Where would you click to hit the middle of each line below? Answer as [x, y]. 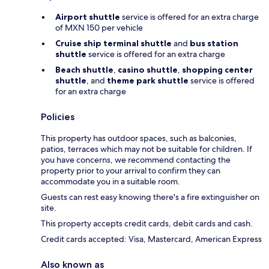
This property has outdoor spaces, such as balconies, [139, 138]
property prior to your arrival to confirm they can [131, 171]
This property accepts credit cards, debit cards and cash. [147, 224]
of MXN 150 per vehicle [99, 28]
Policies [58, 117]
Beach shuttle [84, 70]
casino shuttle [148, 70]
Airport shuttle [88, 17]
